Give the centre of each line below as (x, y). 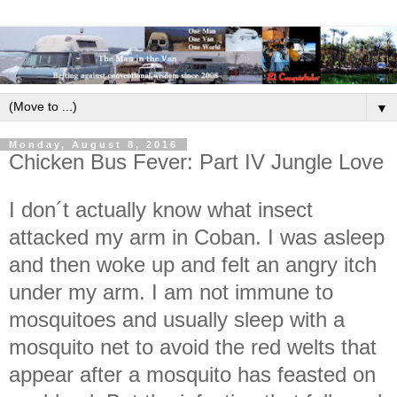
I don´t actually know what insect (161, 209)
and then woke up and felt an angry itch (193, 264)
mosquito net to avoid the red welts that (193, 346)
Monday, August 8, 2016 (93, 144)
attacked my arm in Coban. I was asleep (197, 237)
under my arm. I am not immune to (171, 292)
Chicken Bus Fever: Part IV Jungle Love (196, 161)
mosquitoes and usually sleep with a (177, 319)
